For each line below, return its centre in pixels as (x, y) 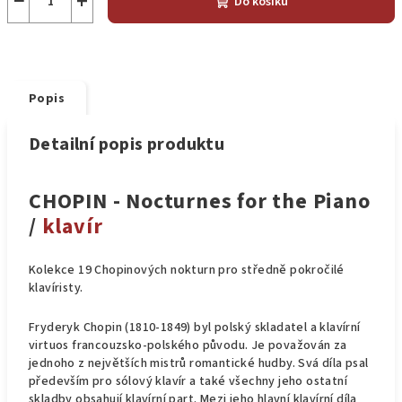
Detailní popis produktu (127, 144)
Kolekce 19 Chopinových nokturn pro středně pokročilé (187, 270)
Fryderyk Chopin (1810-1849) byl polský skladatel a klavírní (195, 328)
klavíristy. (57, 288)
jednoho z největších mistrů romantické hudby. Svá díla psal (199, 363)
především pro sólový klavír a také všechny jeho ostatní (188, 381)
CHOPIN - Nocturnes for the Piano (200, 201)
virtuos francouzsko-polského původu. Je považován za (188, 345)
